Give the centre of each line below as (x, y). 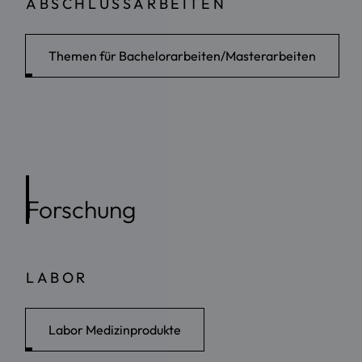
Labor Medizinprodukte (115, 330)
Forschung (81, 210)
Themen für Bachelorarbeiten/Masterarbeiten (182, 55)
